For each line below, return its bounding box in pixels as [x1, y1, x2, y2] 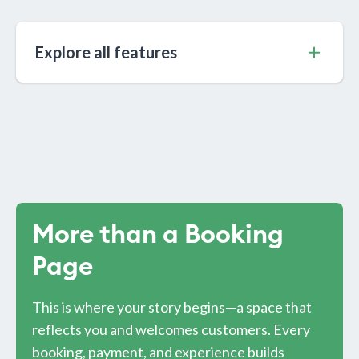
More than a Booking [32, 222, 284, 248]
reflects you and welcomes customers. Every [32, 321, 310, 339]
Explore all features [35, 42, 177, 63]
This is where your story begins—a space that [32, 298, 312, 317]
